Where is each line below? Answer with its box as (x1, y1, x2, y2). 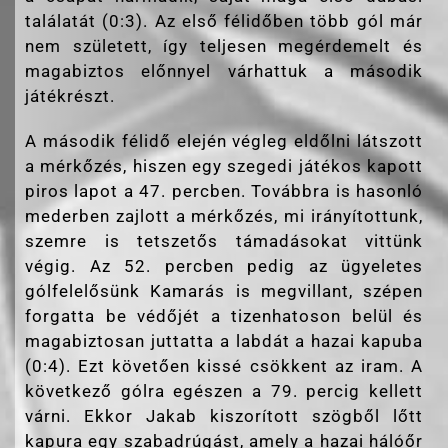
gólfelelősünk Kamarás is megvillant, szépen (25, 280, 423, 301)
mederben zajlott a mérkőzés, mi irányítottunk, (25, 205, 423, 226)
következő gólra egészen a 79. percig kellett (25, 380, 423, 401)
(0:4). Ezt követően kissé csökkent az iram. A (25, 355, 423, 376)
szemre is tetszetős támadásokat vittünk (25, 230, 423, 251)
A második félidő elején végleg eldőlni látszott (25, 130, 423, 151)
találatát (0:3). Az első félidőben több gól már (25, 10, 423, 31)
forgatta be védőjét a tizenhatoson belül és (25, 305, 423, 326)
